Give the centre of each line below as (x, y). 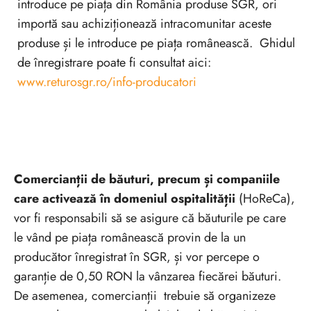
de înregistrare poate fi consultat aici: (114, 62)
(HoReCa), (265, 198)
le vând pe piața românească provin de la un (130, 237)
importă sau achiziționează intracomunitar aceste (144, 23)
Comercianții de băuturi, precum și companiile (147, 179)
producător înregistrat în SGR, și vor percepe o (137, 257)
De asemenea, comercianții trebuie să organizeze (145, 295)
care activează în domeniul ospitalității (125, 198)
